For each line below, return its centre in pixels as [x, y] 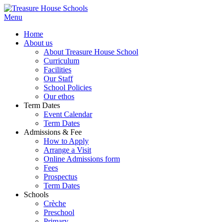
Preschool [59, 212]
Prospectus [60, 177]
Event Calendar [68, 114]
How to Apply [66, 141]
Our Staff [58, 79]
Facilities [57, 70]
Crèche [55, 203]
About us [38, 43]
